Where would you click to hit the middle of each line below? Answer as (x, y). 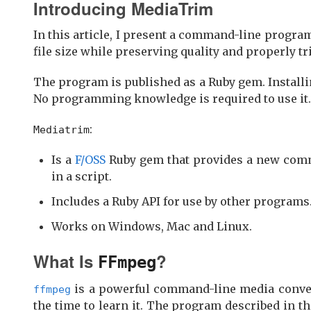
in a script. (82, 176)
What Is (66, 261)
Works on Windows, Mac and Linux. (152, 226)
